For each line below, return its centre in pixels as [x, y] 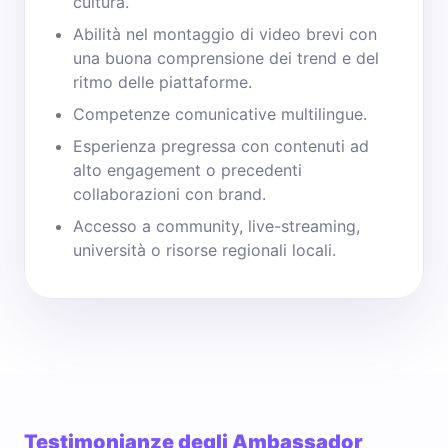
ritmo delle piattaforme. [162, 82]
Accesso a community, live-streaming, [216, 226]
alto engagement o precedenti [187, 170]
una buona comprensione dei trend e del [226, 58]
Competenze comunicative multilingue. [220, 114]
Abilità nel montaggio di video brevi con [225, 34]
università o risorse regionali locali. [204, 250]
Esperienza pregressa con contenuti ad [221, 146]
